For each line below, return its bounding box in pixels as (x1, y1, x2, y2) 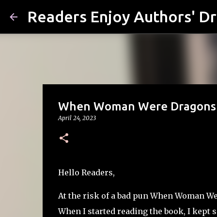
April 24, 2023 (58, 114, 96, 122)
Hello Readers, (58, 168, 115, 177)
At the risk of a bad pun (58, 191, 150, 201)
